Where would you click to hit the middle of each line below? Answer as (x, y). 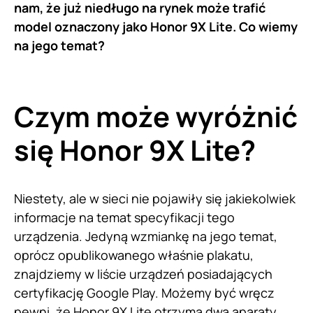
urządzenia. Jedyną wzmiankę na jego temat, (146, 236)
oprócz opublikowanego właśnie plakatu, (134, 255)
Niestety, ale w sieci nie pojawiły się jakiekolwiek (155, 198)
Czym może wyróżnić (156, 116)
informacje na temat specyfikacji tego (124, 217)
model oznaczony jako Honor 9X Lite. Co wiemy (156, 26)
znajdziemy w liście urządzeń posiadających (143, 274)
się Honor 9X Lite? (135, 150)
